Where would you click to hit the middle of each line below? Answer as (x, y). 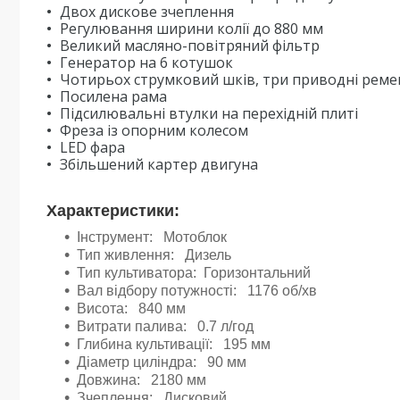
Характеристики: (113, 211)
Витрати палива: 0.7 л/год (165, 326)
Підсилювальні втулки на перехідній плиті (209, 113)
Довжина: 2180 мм (142, 380)
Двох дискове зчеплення (147, 12)
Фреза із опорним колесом (156, 130)
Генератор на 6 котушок (146, 62)
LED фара (92, 147)
